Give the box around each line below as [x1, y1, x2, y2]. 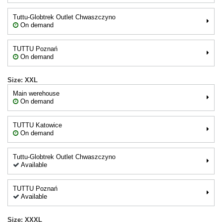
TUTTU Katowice [13, 121, 62, 129]
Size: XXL [7, 76, 38, 84]
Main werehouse [13, 90, 59, 97]
